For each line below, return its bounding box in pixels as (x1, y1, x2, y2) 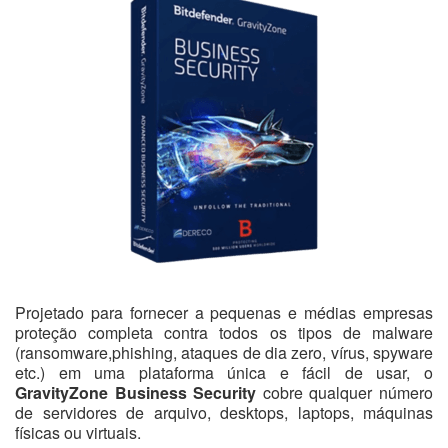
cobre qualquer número (256, 381, 434, 404)
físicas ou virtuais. (15, 421, 141, 444)
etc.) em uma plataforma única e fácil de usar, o (15, 361, 433, 384)
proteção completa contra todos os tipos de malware (15, 321, 433, 344)
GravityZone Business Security (15, 381, 257, 404)
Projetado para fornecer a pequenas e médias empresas (15, 301, 433, 324)
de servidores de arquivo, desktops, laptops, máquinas (15, 401, 433, 424)
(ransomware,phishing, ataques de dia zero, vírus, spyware (15, 341, 433, 364)
